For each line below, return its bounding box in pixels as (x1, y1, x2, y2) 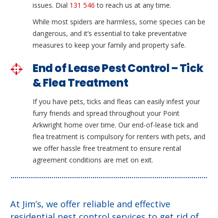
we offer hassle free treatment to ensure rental (33, 143, 182, 153)
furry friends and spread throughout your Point (33, 108, 180, 118)
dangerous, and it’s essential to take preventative (33, 29, 187, 38)
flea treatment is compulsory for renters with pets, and (33, 131, 206, 141)
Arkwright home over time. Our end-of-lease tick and (33, 120, 199, 129)
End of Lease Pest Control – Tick (33, 60, 203, 76)
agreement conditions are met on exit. (33, 155, 154, 164)
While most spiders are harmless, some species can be (33, 17, 206, 27)
